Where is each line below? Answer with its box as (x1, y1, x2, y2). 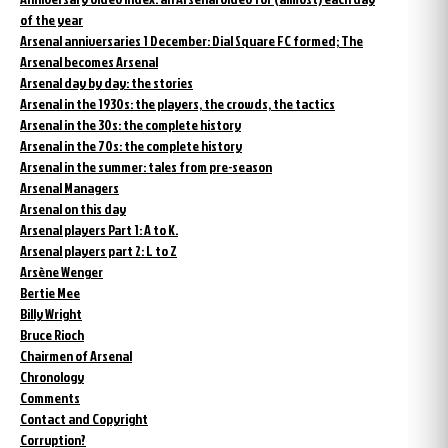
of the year (20, 10, 83, 30)
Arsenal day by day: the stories (20, 73, 193, 93)
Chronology (20, 367, 84, 387)
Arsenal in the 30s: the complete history (20, 115, 241, 135)
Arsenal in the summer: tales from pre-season (20, 157, 272, 177)
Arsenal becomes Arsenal (20, 52, 158, 72)
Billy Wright (20, 304, 82, 324)
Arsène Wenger (20, 262, 103, 282)
